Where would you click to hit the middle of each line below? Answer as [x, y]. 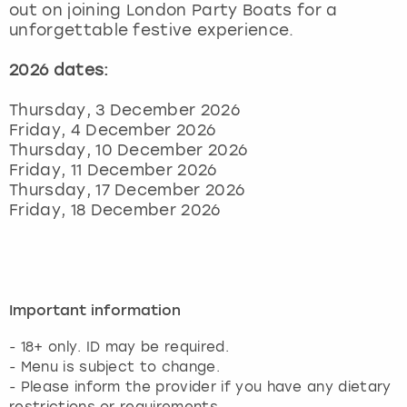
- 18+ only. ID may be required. [119, 347]
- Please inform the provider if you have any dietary [200, 387]
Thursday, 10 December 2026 [129, 149]
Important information [95, 311]
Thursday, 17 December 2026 [127, 189]
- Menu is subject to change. [114, 367]
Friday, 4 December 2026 [113, 129]
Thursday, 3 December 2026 [124, 109]
